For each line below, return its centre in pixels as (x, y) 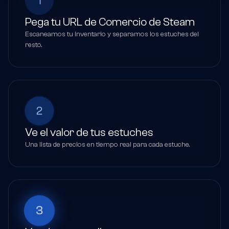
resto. (34, 45)
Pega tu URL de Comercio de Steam (110, 22)
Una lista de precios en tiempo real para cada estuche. (108, 145)
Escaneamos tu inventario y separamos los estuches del (112, 35)
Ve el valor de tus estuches (89, 133)
